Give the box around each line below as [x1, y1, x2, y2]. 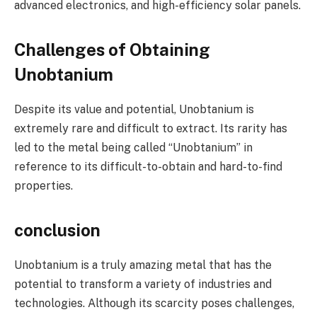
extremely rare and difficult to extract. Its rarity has [14, 122, 287, 136]
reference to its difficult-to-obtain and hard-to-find [14, 160, 282, 174]
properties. [14, 179, 73, 193]
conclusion [14, 220, 100, 241]
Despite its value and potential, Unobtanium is [14, 103, 254, 117]
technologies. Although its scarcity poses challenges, [14, 296, 294, 311]
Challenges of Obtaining [14, 40, 210, 60]
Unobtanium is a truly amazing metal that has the [14, 258, 272, 272]
